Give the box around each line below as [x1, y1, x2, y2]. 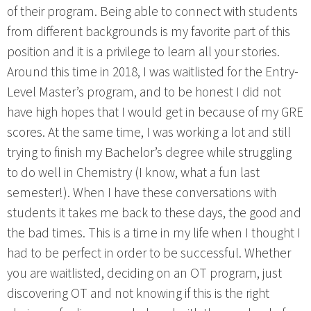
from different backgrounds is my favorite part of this [7, 22, 290, 42]
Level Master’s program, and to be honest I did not [7, 83, 281, 103]
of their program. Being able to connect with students [7, 2, 298, 22]
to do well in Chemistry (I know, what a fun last [7, 163, 260, 183]
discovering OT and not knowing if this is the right [7, 284, 269, 304]
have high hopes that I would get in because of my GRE [7, 103, 303, 123]
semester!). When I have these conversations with [7, 183, 276, 203]
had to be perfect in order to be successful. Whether [7, 244, 291, 264]
